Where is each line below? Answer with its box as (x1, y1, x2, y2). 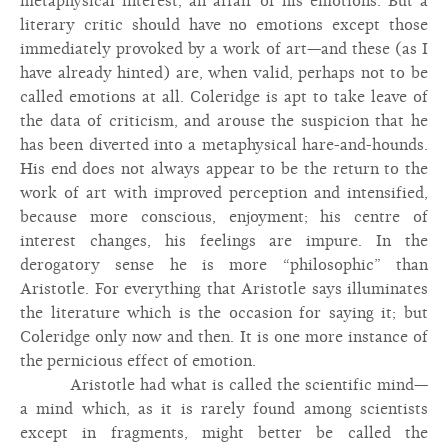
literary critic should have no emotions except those (20, 16, 428, 34)
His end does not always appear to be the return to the (20, 160, 428, 178)
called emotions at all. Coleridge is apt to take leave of (20, 88, 428, 106)
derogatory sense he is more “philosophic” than (20, 256, 428, 274)
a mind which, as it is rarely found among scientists (20, 400, 428, 418)
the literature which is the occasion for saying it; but (20, 304, 428, 322)
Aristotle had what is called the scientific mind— (70, 376, 428, 394)
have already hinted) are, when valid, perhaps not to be (20, 64, 428, 82)
